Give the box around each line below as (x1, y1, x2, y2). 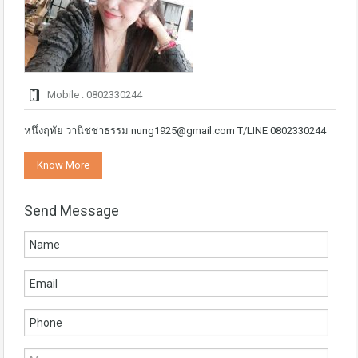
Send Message (24, 202, 119, 219)
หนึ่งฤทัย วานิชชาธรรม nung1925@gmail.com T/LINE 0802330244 (24, 125, 326, 137)
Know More (37, 159, 89, 171)
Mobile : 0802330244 (45, 89, 142, 101)
